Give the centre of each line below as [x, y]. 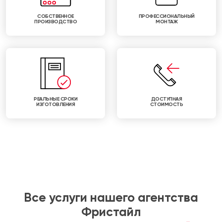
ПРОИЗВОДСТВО [55, 22]
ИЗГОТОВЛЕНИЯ [55, 104]
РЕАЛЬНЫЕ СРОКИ [55, 99]
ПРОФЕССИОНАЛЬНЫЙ [166, 16]
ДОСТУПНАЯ [166, 99]
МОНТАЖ [166, 22]
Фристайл [111, 212]
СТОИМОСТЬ [166, 104]
